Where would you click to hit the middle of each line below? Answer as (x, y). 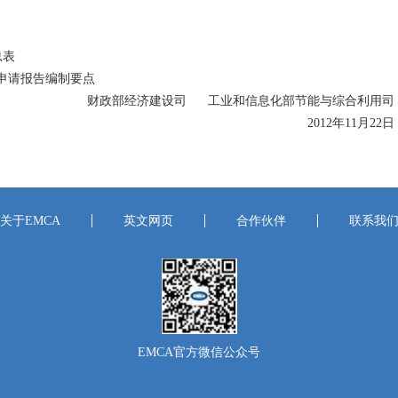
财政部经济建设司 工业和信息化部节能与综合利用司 (228, 101)
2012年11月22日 (338, 123)
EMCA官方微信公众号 (199, 352)
